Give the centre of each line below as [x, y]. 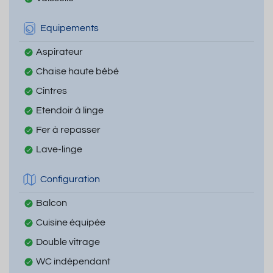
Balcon [51, 203]
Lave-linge [59, 149]
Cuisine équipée [71, 222]
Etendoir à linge [70, 110]
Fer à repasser [68, 129]
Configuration [70, 179]
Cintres [51, 90]
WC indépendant [73, 261]
